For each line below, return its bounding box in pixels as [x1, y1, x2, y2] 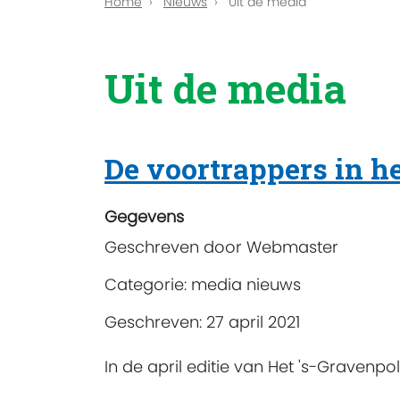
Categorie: [104, 273, 191, 296]
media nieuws [191, 273, 301, 296]
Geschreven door [104, 236, 246, 259]
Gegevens [104, 205, 184, 229]
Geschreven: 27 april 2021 [104, 311, 300, 334]
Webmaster [246, 236, 338, 259]
